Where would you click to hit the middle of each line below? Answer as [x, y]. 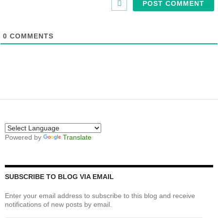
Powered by [24, 137]
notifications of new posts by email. [58, 204]
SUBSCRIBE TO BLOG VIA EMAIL [59, 176]
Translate [77, 137]
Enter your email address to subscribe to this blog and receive [100, 195]
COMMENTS [30, 36]
